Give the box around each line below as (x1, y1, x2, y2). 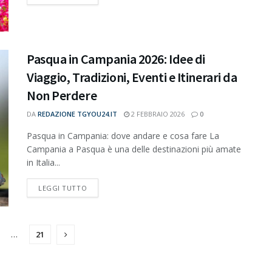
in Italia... (27, 157, 60, 169)
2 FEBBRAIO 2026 (129, 109, 185, 119)
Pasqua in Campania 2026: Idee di (27, 50, 205, 68)
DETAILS (86, 183, 115, 192)
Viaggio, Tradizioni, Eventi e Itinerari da (27, 69, 237, 86)
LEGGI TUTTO (38, 183, 87, 193)
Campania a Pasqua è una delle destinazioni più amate (27, 143, 241, 155)
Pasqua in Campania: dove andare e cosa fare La (27, 130, 219, 142)
